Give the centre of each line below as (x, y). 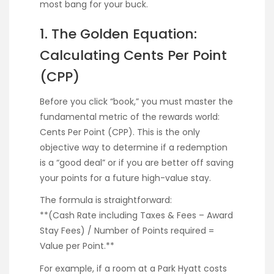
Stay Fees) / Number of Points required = (127, 231)
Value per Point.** (77, 246)
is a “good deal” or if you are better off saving (137, 163)
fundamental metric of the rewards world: (130, 117)
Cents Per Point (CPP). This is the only (120, 132)
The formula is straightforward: (106, 200)
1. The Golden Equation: (118, 34)
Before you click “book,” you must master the (136, 102)
